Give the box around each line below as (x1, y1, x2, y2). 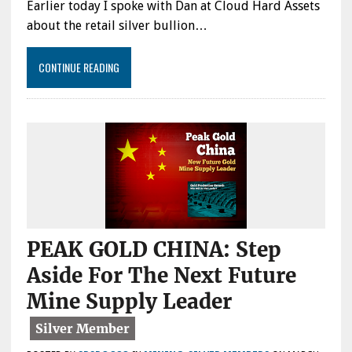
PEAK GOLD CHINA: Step (26, 236, 281, 262)
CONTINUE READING (38, 58, 119, 75)
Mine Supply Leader (26, 288, 232, 314)
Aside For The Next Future (26, 262, 296, 288)
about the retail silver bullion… (26, 17, 207, 33)
